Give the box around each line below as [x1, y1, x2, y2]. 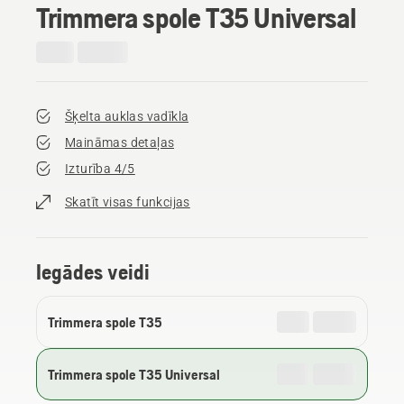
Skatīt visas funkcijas [65, 194, 190, 209]
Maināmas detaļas [65, 134, 175, 150]
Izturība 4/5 [65, 161, 135, 176]
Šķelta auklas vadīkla [65, 108, 189, 124]
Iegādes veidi [36, 259, 150, 284]
